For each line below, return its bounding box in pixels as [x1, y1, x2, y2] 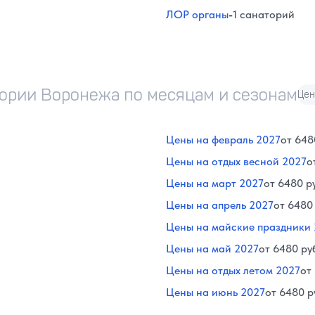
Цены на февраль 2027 [166, 132, 281, 146]
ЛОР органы [166, 7, 229, 21]
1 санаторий [233, 7, 295, 21]
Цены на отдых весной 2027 [166, 154, 307, 168]
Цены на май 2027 [166, 241, 259, 255]
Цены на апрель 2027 [166, 198, 274, 212]
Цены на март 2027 [166, 176, 264, 190]
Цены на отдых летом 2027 [166, 263, 300, 277]
